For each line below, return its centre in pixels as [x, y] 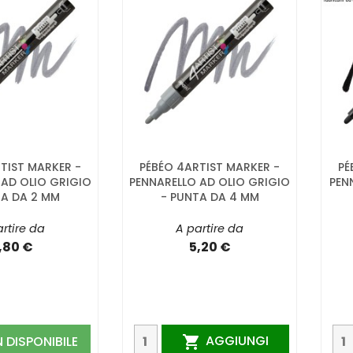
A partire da [210, 228]
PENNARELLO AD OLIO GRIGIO [210, 182]
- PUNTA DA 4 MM [210, 197]
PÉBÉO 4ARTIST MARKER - [210, 167]
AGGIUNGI [237, 340]
